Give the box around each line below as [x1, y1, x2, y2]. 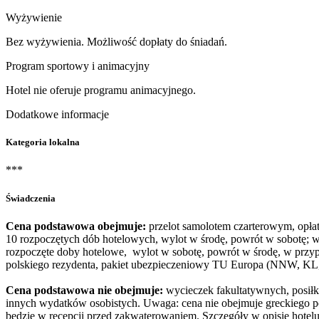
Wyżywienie [6, 11, 62, 23]
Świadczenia [6, 192, 56, 204]
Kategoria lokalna [6, 137, 80, 148]
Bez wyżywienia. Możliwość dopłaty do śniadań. [6, 36, 227, 48]
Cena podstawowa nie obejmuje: [6, 283, 163, 296]
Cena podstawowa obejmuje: [6, 219, 146, 232]
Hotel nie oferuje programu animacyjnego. [6, 84, 196, 96]
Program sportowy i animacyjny [6, 60, 150, 72]
